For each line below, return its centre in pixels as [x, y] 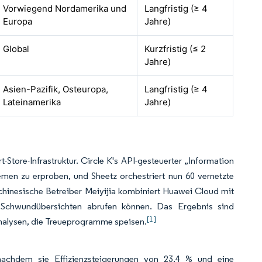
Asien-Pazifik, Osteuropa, [56, 89]
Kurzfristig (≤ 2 [175, 49]
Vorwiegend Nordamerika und [65, 8]
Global [16, 49]
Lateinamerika [32, 102]
